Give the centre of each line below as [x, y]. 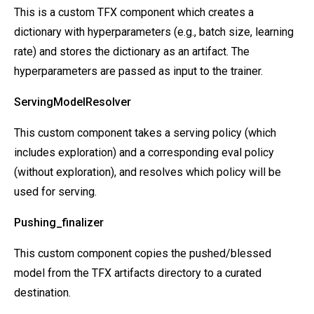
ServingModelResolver [73, 102]
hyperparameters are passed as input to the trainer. [138, 71]
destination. [42, 293]
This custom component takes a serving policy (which [145, 133]
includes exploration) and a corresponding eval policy [144, 152]
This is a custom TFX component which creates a [134, 12]
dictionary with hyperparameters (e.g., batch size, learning [154, 32]
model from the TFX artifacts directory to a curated [138, 273]
